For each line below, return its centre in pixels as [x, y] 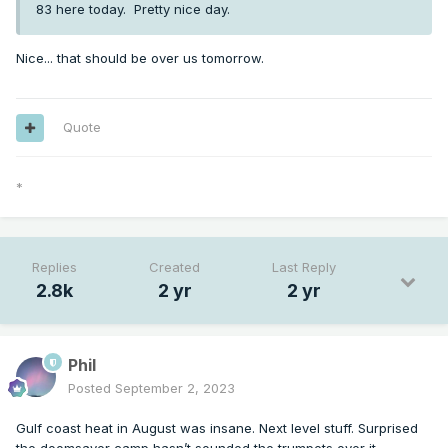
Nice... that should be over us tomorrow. [142, 58]
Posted [91, 388]
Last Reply [304, 267]
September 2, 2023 [175, 388]
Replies [54, 267]
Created [174, 267]
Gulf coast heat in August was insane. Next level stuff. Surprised [217, 428]
